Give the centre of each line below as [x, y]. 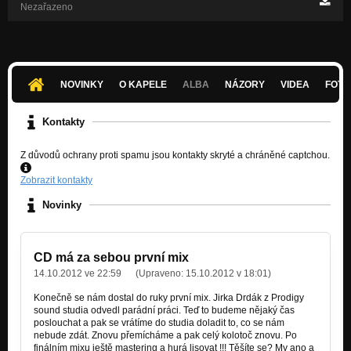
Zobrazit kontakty [56, 180]
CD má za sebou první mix [111, 257]
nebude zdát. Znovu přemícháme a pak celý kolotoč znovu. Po [165, 335]
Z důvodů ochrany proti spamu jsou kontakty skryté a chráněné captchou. [175, 155]
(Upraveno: [161, 273]
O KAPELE [143, 84]
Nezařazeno [47, 7]
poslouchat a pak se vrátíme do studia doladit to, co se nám [159, 322]
